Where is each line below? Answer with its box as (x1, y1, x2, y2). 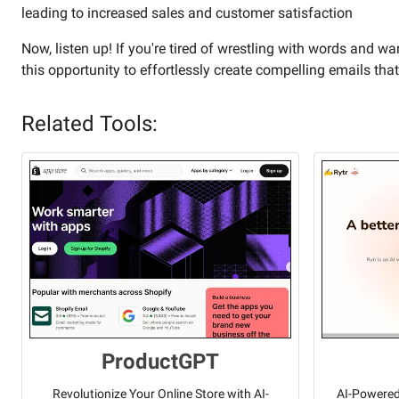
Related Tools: (21, 111, 158, 136)
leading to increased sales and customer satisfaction (21, 4, 353, 21)
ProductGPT (102, 349, 219, 375)
